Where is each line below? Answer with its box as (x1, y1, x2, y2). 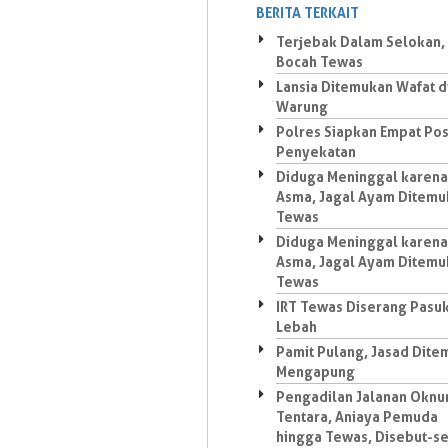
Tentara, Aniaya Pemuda (276, 408, 438, 425)
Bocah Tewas (276, 53, 363, 70)
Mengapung (276, 363, 355, 380)
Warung (276, 98, 328, 115)
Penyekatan (276, 143, 356, 160)
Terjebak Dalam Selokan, (276, 33, 445, 50)
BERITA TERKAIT (256, 4, 359, 21)
